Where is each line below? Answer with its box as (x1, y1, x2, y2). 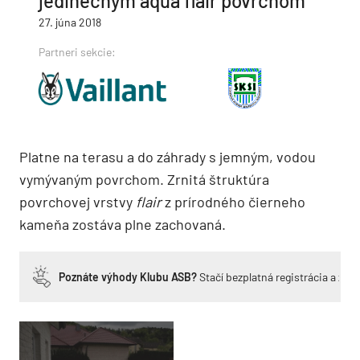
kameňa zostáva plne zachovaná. (19, 215, 229, 233)
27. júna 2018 (39, 14, 101, 29)
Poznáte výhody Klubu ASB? (59, 269, 197, 284)
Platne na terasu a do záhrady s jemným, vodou (19, 147, 316, 166)
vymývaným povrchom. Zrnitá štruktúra (19, 170, 269, 188)
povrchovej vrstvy (19, 192, 136, 211)
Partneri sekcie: (39, 44, 116, 59)
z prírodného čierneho (162, 192, 305, 211)
